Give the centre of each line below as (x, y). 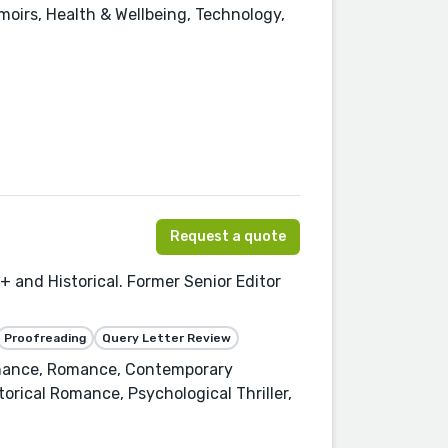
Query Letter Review (166, 337)
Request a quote (228, 236)
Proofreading (45, 337)
